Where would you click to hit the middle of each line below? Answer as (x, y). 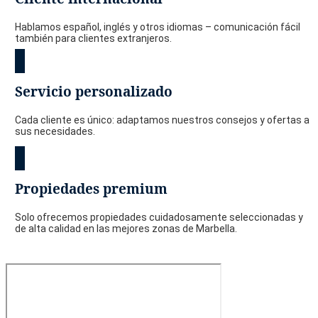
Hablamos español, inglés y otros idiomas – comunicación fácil (157, 27)
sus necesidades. (55, 131)
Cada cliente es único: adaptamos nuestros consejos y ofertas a (162, 120)
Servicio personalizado (93, 91)
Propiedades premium (91, 188)
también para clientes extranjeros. (93, 38)
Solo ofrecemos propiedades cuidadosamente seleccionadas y (159, 217)
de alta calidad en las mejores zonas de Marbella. (126, 228)
